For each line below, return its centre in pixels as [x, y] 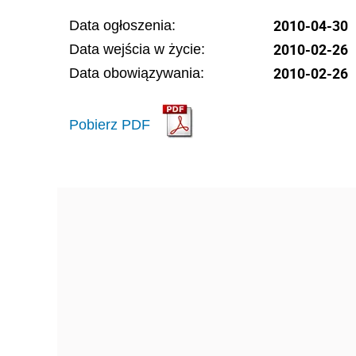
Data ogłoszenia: [122, 25]
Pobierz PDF [110, 124]
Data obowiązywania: [137, 73]
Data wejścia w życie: [137, 49]
